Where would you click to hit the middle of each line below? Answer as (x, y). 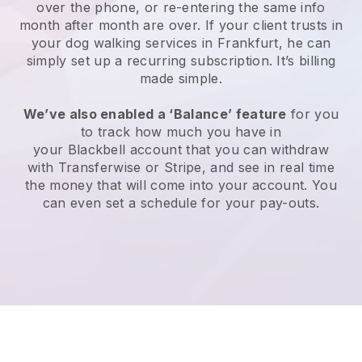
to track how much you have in (181, 132)
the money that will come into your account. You (181, 185)
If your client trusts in (274, 25)
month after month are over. (112, 25)
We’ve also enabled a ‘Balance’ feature (155, 114)
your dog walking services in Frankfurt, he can (181, 43)
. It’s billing (302, 61)
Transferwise (99, 168)
